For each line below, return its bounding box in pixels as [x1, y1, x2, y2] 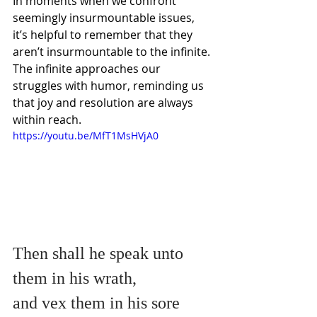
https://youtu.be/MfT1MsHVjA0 [13, 128, 158, 142]
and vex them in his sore [13, 293, 184, 312]
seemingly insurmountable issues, [13, 9, 197, 25]
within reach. [13, 111, 84, 127]
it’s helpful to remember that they [13, 26, 195, 42]
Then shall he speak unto [13, 243, 188, 263]
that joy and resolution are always [13, 94, 196, 110]
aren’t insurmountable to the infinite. [13, 43, 213, 59]
